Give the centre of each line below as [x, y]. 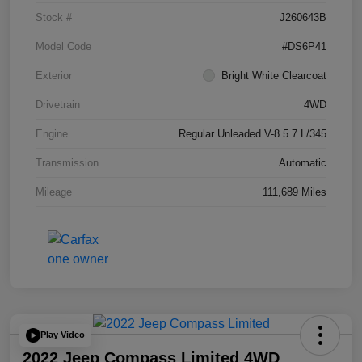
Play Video [63, 335]
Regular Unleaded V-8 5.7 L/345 [253, 133]
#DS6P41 [304, 46]
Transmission [67, 162]
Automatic [303, 162]
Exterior [54, 75]
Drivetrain [58, 104]
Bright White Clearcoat [274, 75]
